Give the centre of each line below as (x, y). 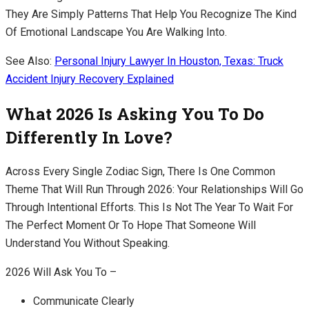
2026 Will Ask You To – (62, 272)
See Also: (30, 61)
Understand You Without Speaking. (89, 243)
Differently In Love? (89, 137)
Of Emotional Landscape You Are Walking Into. (118, 32)
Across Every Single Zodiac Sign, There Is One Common (140, 171)
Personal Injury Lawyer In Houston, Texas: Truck (169, 61)
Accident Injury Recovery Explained (90, 79)
